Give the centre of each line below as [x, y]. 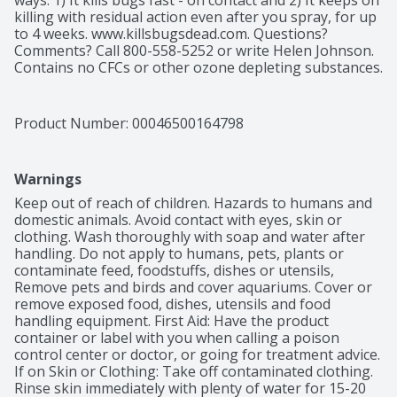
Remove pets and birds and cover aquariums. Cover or [193, 288]
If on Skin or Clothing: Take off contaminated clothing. [194, 372]
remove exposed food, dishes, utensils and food [172, 304]
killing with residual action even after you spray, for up [195, 17]
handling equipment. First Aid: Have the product [171, 321]
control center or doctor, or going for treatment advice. [197, 355]
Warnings [48, 179]
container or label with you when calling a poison [177, 338]
